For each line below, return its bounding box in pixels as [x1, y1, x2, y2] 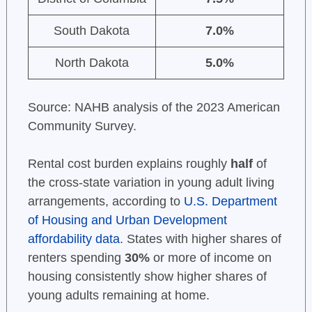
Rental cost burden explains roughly [27, 157, 231, 171]
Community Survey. [27, 119, 136, 134]
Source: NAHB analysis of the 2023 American [27, 100, 280, 115]
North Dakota [54, 56, 129, 70]
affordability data [27, 232, 120, 247]
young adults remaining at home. [27, 288, 210, 303]
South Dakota [54, 24, 130, 38]
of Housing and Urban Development [27, 213, 227, 228]
